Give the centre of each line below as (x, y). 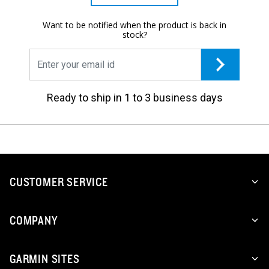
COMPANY (34, 220)
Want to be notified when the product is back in (134, 25)
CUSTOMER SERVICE (59, 182)
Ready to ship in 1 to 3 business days (134, 97)
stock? (134, 34)
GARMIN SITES (45, 258)
